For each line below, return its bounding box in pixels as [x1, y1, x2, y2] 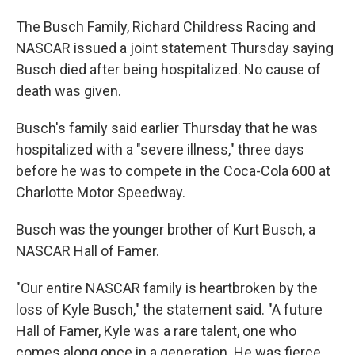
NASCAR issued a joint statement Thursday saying [16, 40, 334, 56]
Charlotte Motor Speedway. [16, 184, 185, 200]
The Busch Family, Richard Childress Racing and [16, 18, 315, 35]
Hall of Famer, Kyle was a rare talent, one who [16, 323, 296, 339]
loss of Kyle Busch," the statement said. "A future [16, 301, 323, 318]
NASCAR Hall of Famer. [16, 242, 159, 259]
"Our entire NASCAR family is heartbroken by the [16, 280, 318, 296]
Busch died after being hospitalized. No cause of [16, 61, 321, 78]
